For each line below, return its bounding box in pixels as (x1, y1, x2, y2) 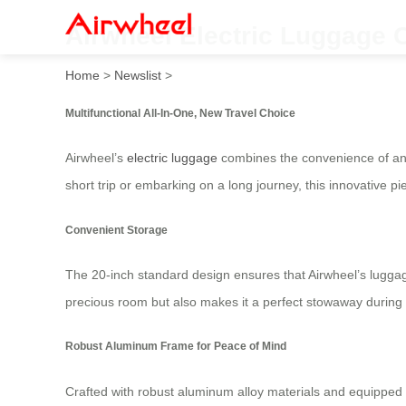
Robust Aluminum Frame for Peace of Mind (65, 340, 286, 353)
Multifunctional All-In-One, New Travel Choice (65, 106, 295, 119)
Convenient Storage (65, 223, 168, 236)
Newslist (114, 67, 161, 82)
